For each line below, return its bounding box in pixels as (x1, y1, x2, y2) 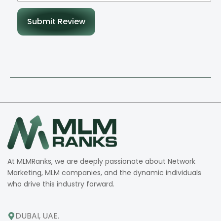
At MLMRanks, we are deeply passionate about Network (7, 156, 195, 166)
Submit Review (27, 15, 85, 27)
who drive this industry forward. (7, 179, 114, 189)
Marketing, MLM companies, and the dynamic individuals (7, 167, 201, 178)
